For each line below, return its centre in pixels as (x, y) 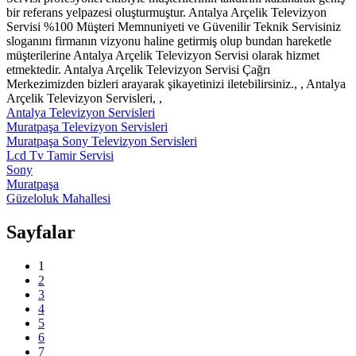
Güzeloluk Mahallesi (58, 198)
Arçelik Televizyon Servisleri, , (84, 98)
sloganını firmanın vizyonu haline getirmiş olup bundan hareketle (169, 41)
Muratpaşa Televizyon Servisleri (87, 126)
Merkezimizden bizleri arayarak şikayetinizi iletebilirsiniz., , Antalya (176, 83)
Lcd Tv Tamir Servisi (60, 155)
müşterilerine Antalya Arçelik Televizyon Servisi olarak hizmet (163, 55)
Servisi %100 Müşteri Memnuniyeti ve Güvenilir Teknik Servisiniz (174, 26)
